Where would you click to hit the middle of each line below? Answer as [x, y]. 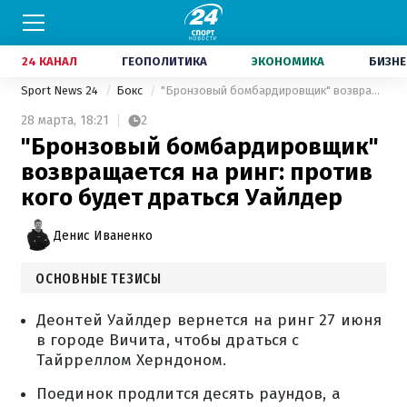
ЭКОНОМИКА [288, 61]
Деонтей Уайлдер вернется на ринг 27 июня [209, 320]
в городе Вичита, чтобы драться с [168, 340]
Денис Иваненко [103, 235]
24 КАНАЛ [50, 61]
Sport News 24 [61, 90]
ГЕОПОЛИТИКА [164, 61]
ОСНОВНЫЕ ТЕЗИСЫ [99, 278]
